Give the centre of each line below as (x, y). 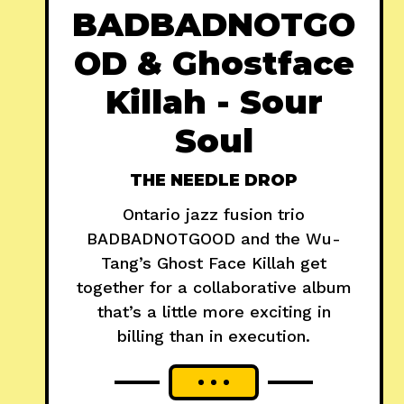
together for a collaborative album (214, 287)
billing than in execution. (214, 335)
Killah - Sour (214, 101)
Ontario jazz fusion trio (214, 214)
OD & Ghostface (214, 63)
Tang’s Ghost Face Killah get (214, 262)
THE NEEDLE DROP (214, 180)
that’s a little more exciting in (214, 311)
